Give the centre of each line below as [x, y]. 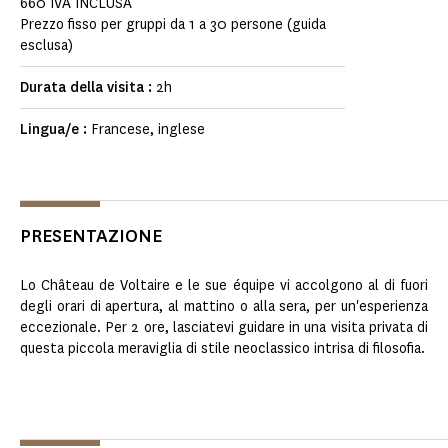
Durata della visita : [88, 88]
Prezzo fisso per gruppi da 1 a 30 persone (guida [173, 25]
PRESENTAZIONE [91, 236]
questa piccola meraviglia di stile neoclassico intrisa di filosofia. [222, 349]
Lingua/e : [55, 130]
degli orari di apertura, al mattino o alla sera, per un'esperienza [224, 307]
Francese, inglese [148, 130]
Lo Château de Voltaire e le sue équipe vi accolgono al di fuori [224, 286]
